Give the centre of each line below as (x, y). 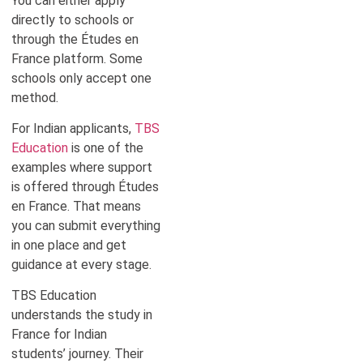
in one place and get (69, 245)
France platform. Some (77, 58)
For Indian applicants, (71, 128)
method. (35, 97)
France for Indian (59, 335)
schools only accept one (81, 78)
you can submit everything (86, 226)
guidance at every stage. (81, 265)
